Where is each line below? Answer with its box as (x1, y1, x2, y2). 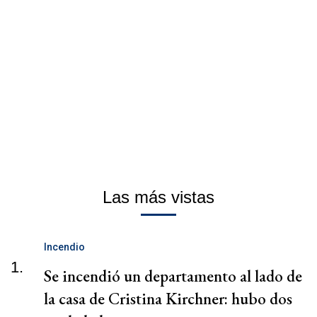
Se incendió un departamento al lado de (44, 265, 302, 287)
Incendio (44, 241, 85, 253)
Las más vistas (103, 187, 214, 207)
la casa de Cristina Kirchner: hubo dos (44, 287, 292, 309)
